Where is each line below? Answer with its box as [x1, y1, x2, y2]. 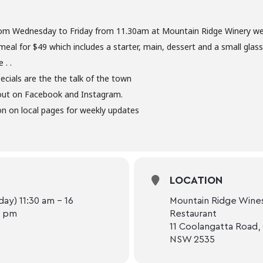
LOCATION [170, 174, 222, 186]
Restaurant [170, 208, 217, 218]
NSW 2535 [170, 234, 215, 244]
